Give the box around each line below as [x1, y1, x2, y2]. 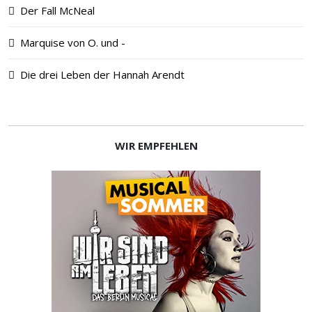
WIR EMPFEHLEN [114, 139, 198, 153]
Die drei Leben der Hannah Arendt [20, 68, 185, 81]
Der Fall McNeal [20, 3, 95, 17]
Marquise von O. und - [20, 36, 125, 49]
